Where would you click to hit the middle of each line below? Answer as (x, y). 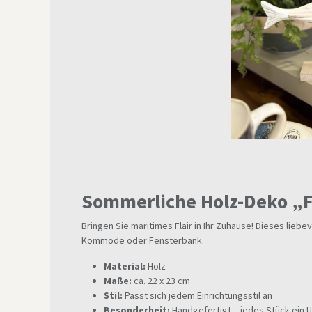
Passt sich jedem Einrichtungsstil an (197, 295)
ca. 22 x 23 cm (161, 281)
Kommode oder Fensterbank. (143, 240)
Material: (125, 266)
